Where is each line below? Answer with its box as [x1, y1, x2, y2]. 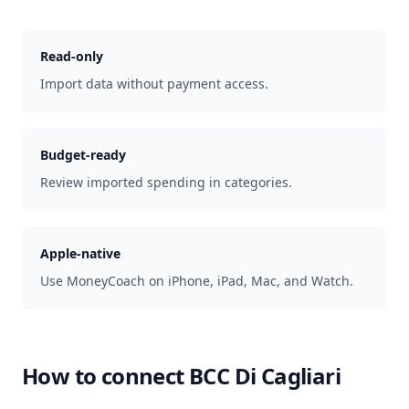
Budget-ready [40, 146, 126, 163]
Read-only [40, 47, 103, 65]
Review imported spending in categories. [40, 173, 292, 191]
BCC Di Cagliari [189, 361, 341, 391]
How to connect [22, 361, 189, 391]
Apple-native [40, 245, 121, 262]
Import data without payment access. [40, 75, 268, 92]
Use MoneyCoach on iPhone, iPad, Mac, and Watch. [40, 272, 353, 289]
